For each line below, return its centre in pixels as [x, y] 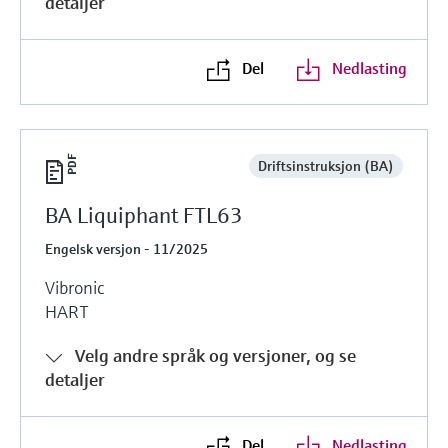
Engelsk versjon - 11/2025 [126, 248]
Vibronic [74, 287]
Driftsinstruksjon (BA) [325, 165]
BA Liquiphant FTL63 [144, 215]
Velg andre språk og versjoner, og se [215, 355]
